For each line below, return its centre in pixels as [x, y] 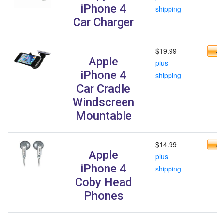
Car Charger [103, 22]
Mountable [103, 116]
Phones [103, 195]
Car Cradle [103, 88]
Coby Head [103, 182]
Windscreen [103, 102]
